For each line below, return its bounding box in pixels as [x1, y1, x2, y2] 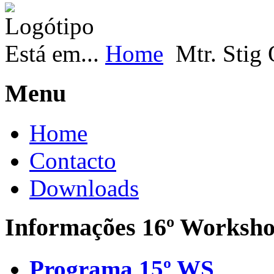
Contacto [29, 147, 116, 174]
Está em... [5, 40, 105, 67]
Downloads [29, 174, 139, 201]
